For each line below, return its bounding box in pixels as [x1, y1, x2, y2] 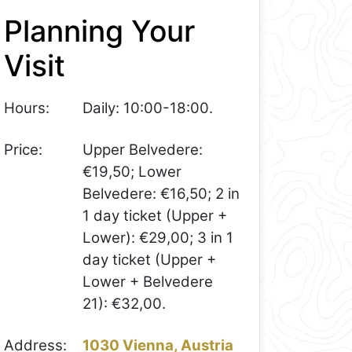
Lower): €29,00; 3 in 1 [82, 228, 234, 247]
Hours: [4, 99, 50, 118]
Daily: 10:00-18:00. [82, 99, 214, 118]
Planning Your [4, 13, 196, 49]
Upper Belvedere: [82, 140, 203, 159]
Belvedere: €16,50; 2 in [82, 184, 240, 203]
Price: [4, 140, 43, 159]
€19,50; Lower [82, 162, 182, 181]
